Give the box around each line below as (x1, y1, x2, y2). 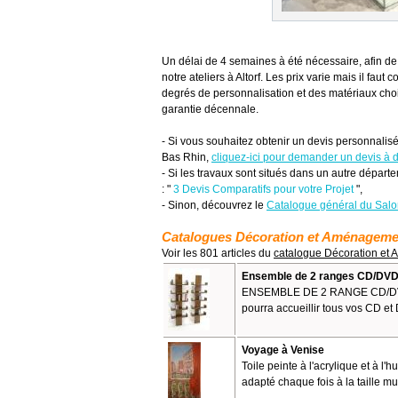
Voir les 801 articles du (162, 247, 274, 259)
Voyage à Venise (242, 344, 324, 356)
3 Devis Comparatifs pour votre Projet (173, 183, 354, 195)
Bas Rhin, (162, 151, 211, 163)
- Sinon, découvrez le (162, 199, 267, 211)
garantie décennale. (162, 103, 259, 115)
